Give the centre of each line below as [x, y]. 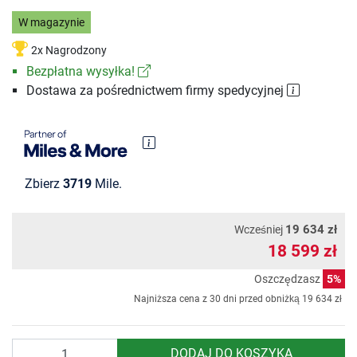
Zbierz [44, 184]
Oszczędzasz [288, 279]
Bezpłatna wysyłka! [82, 72]
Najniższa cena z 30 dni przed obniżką [218, 299]
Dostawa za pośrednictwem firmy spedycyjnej [156, 91]
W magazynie [51, 22]
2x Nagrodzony [69, 51]
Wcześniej [260, 230]
